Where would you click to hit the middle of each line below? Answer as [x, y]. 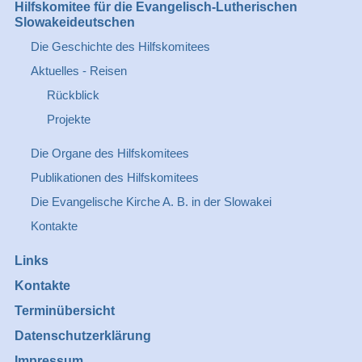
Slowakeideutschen [74, 22]
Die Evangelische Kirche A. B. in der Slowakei [151, 202]
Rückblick [73, 95]
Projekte [68, 119]
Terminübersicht [64, 311]
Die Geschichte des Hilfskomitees [120, 46]
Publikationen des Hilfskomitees [114, 177]
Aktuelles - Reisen [78, 71]
